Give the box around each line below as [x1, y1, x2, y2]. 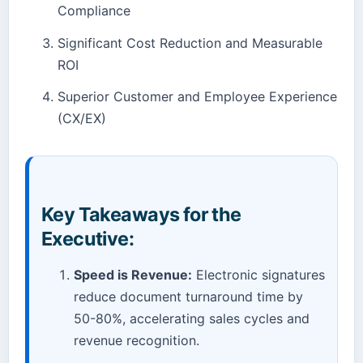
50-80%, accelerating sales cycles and [74, 310, 310, 327]
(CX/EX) [58, 110, 106, 127]
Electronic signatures [192, 266, 325, 283]
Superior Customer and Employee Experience [58, 88, 337, 105]
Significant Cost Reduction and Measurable [58, 34, 322, 51]
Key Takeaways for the [41, 203, 241, 227]
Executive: [41, 227, 135, 251]
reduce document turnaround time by [74, 288, 303, 305]
